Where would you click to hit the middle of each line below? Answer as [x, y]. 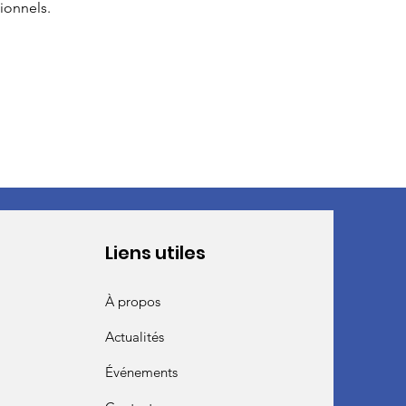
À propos [132, 301]
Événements [141, 372]
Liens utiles [155, 253]
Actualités [134, 337]
